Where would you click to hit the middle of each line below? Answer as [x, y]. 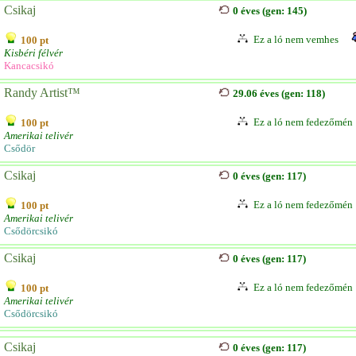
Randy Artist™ [42, 93]
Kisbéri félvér [33, 53]
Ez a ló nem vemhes [296, 39]
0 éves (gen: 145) [270, 11]
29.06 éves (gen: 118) [279, 93]
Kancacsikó [29, 66]
